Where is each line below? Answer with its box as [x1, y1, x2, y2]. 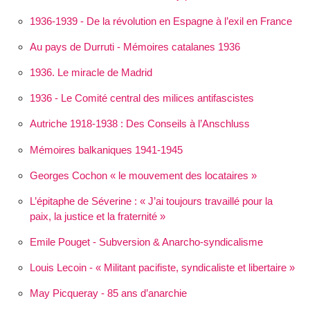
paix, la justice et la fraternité [29, 210, 157, 222]
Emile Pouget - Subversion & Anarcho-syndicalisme [29, 236, 263, 248]
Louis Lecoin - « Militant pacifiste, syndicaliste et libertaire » [29, 262, 295, 274]
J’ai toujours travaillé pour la [147, 194, 273, 207]
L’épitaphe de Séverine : [29, 194, 140, 207]
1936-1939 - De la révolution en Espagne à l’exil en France [29, 15, 292, 27]
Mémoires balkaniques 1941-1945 [29, 143, 183, 156]
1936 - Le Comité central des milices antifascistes [29, 92, 254, 104]
